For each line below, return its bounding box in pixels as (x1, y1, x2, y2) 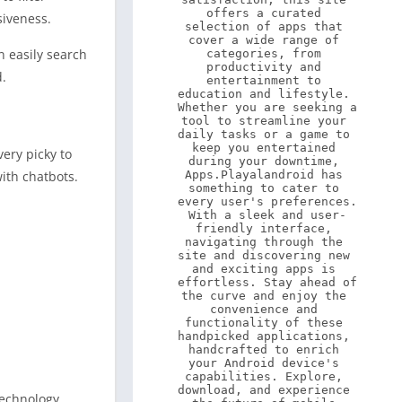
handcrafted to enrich (188, 343, 339, 356)
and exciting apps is (192, 262, 336, 275)
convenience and (210, 302, 318, 316)
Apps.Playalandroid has (185, 168, 343, 181)
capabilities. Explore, (185, 370, 343, 383)
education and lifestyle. (178, 87, 350, 100)
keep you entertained (192, 141, 336, 154)
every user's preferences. (178, 195, 357, 208)
